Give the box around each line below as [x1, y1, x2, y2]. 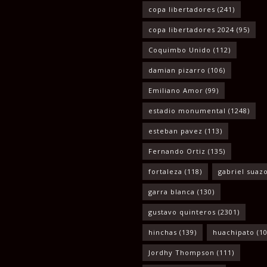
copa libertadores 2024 [148, 25, 234, 34]
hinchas [148, 228, 177, 237]
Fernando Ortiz [148, 147, 206, 156]
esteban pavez [148, 126, 203, 135]
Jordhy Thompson [148, 248, 215, 257]
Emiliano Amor [148, 86, 203, 95]
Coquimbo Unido [148, 45, 211, 54]
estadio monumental [148, 106, 226, 115]
